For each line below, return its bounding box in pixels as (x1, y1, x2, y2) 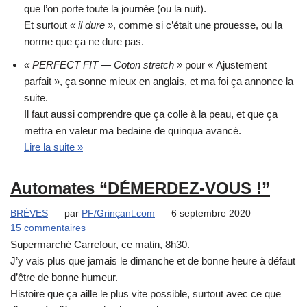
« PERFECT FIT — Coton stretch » (24, 59, 182, 71)
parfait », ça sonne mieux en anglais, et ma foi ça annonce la (24, 75, 293, 88)
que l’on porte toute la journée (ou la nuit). (24, 3, 206, 15)
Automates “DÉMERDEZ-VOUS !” (10, 179, 270, 198)
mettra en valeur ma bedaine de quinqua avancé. (24, 125, 241, 137)
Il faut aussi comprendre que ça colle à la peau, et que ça (24, 108, 278, 121)
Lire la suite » (24, 141, 83, 153)
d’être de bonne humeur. (10, 271, 118, 284)
